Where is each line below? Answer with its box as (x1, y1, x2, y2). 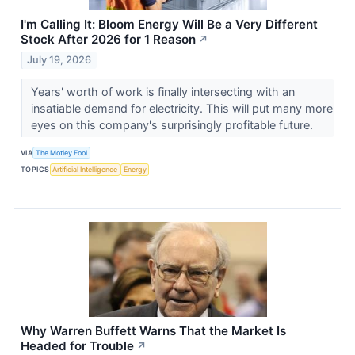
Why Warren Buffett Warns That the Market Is (21, 323, 286, 338)
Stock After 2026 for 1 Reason (21, 31, 196, 47)
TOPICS (21, 165, 50, 174)
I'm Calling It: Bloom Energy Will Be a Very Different (21, 16, 318, 32)
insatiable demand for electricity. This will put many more (30, 101, 333, 115)
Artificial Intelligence (52, 165, 118, 174)
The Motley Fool (36, 148, 88, 158)
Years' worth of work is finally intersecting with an (30, 84, 295, 98)
